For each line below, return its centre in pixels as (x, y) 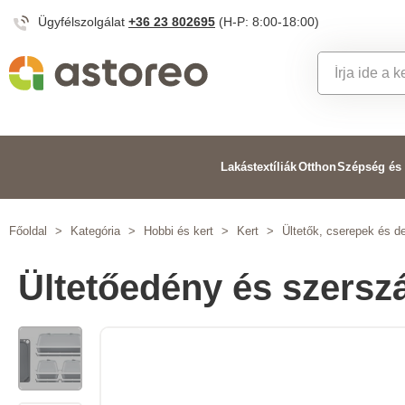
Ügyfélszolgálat (83, 22)
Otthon (317, 167)
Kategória (95, 231)
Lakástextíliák (259, 167)
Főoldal (28, 231)
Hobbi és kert (179, 231)
